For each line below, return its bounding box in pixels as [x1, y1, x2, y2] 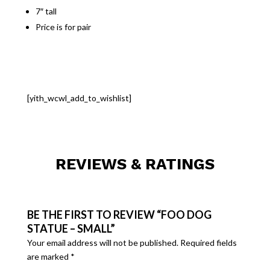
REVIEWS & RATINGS [55, 155, 215, 174]
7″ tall [35, 6, 57, 17]
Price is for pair [35, 22, 91, 33]
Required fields [180, 237, 237, 248]
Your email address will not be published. [27, 237, 178, 248]
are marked [27, 251, 71, 262]
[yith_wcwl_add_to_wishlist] [27, 93, 131, 104]
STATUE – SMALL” [27, 222, 115, 236]
